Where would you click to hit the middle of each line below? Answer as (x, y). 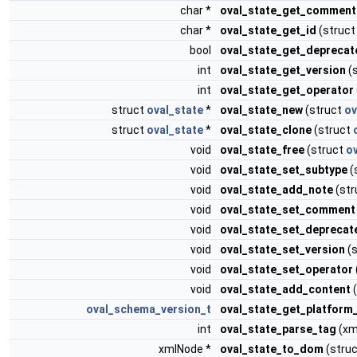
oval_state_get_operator (287, 90)
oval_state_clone (266, 130)
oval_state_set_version (282, 249)
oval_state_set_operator (286, 269)
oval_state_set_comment (288, 210)
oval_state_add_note (277, 190)
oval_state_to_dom (272, 349)
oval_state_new (261, 110)
